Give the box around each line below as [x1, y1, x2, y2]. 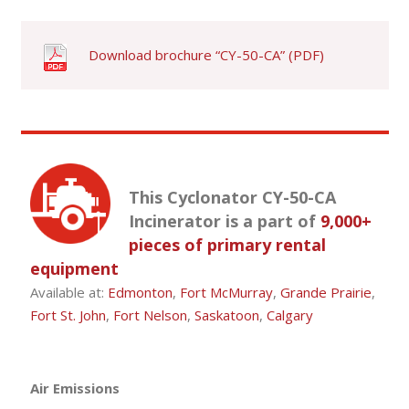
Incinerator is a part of [128, 210, 320, 233]
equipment [29, 257, 119, 280]
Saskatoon [194, 306, 259, 325]
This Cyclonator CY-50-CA [128, 186, 336, 209]
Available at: [29, 283, 108, 302]
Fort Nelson [112, 306, 187, 325]
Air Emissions [29, 379, 120, 398]
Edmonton [107, 283, 173, 302]
